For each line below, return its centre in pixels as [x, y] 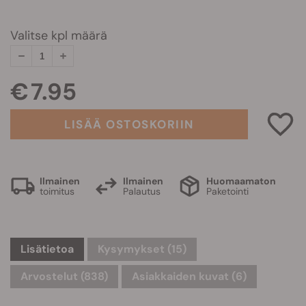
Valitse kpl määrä [59, 36]
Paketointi [227, 191]
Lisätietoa [47, 249]
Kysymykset [133, 249]
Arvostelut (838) [64, 276]
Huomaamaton [241, 181]
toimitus [57, 191]
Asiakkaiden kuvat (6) [189, 276]
